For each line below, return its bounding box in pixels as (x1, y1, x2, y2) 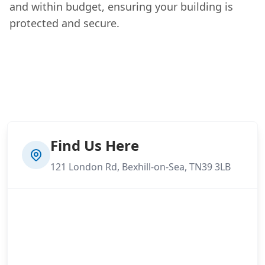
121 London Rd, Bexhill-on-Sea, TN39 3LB (50, 160, 231, 173)
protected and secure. (9, 15, 119, 30)
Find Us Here (50, 135, 139, 155)
